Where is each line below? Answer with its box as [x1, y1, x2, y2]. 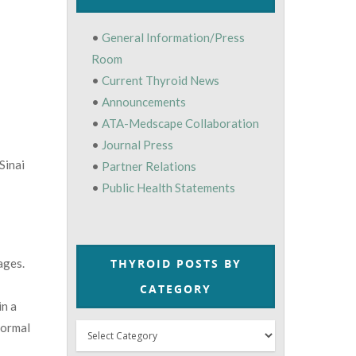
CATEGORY [140, 281, 212, 296]
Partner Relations [102, 159, 197, 174]
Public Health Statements [102, 180, 236, 195]
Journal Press [102, 137, 174, 153]
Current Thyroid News [102, 73, 220, 88]
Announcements [102, 95, 187, 110]
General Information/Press [102, 30, 246, 45]
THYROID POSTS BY [110, 255, 242, 271]
